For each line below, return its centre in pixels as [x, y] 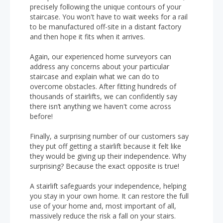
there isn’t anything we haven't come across [101, 106]
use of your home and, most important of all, [103, 206]
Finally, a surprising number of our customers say [109, 136]
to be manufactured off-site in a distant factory [106, 27]
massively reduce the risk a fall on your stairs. [103, 216]
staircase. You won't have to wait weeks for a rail [109, 17]
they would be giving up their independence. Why [108, 156]
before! [41, 116]
